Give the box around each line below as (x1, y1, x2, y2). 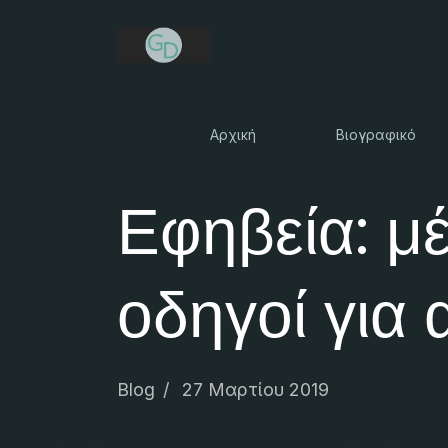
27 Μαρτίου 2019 (182, 379, 329, 400)
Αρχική (210, 126, 256, 143)
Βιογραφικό (336, 126, 416, 143)
